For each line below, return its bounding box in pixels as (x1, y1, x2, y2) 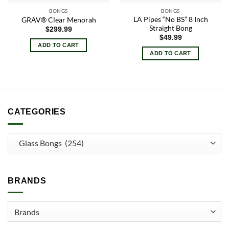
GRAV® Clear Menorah (21, 15, 96, 24)
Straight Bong (149, 24, 192, 33)
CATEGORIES (8, 107, 66, 117)
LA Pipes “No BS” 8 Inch (133, 15, 208, 24)
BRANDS (8, 176, 47, 185)
